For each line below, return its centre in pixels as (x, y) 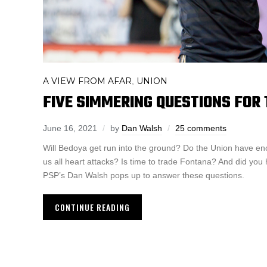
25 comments (201, 128)
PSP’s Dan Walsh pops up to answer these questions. (144, 176)
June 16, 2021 (70, 128)
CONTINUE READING (92, 207)
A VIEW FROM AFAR (87, 81)
